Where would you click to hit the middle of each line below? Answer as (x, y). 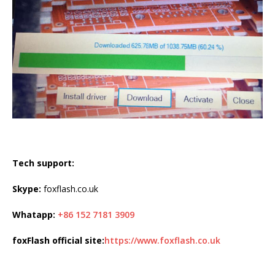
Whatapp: (34, 214)
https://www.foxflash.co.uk (162, 240)
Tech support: (43, 163)
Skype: (27, 188)
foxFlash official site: (58, 240)
